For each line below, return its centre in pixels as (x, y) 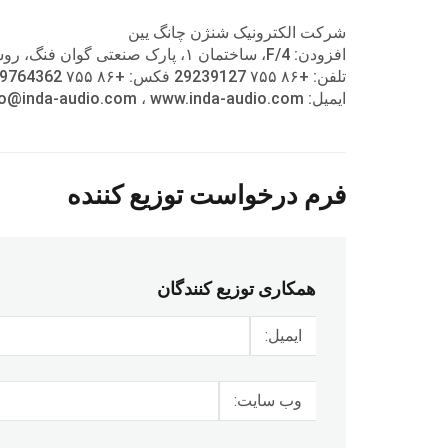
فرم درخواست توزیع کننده (206, 194)
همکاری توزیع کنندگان (236, 288)
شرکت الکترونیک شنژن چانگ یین (237, 32)
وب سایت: (268, 400)
